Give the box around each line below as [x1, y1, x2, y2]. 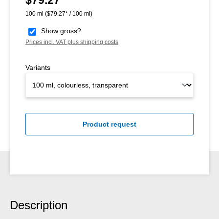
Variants [25, 63, 50, 71]
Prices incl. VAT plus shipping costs [25, 38, 118, 45]
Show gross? [41, 26, 81, 35]
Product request [83, 120, 136, 128]
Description [10, 198, 67, 212]
